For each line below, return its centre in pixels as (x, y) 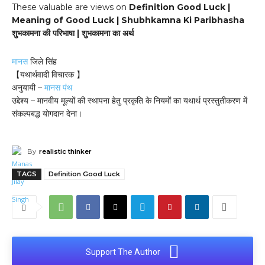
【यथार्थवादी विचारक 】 (48, 75)
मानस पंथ (58, 88)
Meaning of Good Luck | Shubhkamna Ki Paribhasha (128, 20)
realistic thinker (65, 152)
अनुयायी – (28, 88)
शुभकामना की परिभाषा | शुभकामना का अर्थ (73, 33)
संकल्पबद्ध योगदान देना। (47, 114)
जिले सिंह (42, 62)
